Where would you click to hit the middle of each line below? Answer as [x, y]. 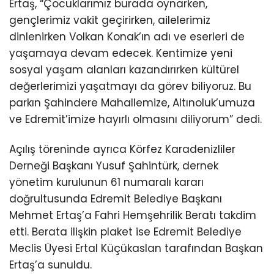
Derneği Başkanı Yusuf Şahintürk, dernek [114, 165]
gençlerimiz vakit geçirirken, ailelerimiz [110, 20]
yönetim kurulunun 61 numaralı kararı [106, 182]
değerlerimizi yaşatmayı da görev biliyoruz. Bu [130, 86]
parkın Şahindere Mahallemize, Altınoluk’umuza [132, 102]
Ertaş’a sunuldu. [50, 265]
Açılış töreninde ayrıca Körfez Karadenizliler [122, 149]
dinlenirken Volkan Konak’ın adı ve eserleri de [127, 36]
